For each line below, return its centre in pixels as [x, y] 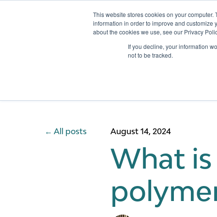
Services [199, 32]
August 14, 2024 [141, 131]
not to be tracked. [150, 55]
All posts [70, 131]
